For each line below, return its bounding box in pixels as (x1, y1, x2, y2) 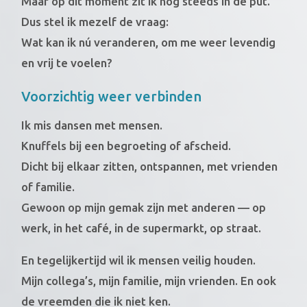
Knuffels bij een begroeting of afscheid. (21, 138, 232, 152)
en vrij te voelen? (21, 56, 113, 69)
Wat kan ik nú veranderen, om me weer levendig (21, 35, 276, 49)
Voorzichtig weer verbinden (21, 88, 202, 104)
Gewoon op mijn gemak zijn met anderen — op (21, 200, 267, 214)
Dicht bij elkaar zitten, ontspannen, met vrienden (21, 159, 278, 173)
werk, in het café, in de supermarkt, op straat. (21, 221, 262, 234)
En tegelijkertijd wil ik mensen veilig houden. (21, 253, 256, 267)
